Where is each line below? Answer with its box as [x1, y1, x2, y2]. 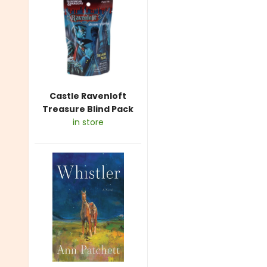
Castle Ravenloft [49, 90, 126, 103]
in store [72, 116, 104, 129]
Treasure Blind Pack [42, 103, 133, 116]
